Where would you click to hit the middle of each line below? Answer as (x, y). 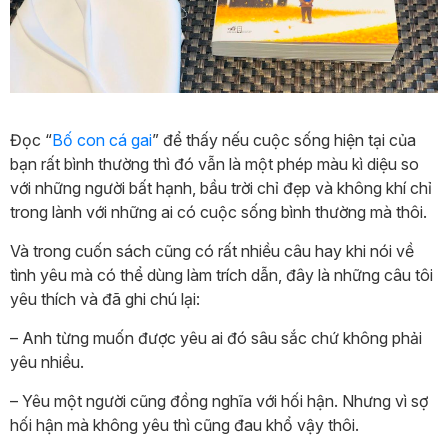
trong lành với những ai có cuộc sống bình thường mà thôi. (218, 211)
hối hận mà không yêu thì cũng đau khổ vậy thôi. (184, 424)
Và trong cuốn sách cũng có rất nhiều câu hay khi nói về (212, 250)
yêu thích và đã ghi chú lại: (105, 298)
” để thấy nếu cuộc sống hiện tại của (284, 139)
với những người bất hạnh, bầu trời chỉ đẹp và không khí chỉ (221, 187)
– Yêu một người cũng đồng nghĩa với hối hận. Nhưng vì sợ (219, 400)
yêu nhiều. (47, 361)
